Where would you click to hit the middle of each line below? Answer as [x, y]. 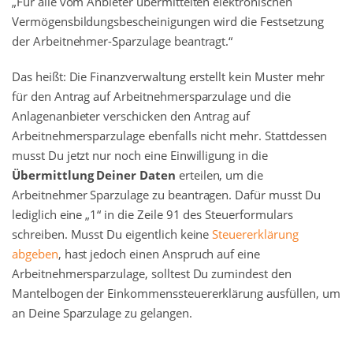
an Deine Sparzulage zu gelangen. [102, 313]
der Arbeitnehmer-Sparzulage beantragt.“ [123, 41]
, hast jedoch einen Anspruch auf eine [159, 254]
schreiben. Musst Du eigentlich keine [112, 234]
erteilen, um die [219, 175]
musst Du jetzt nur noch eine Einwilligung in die [140, 156]
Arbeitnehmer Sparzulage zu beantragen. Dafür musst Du [166, 195]
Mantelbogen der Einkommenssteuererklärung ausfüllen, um [176, 294]
